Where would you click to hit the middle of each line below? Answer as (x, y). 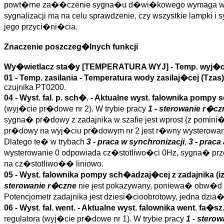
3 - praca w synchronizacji (135, 142)
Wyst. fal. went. (47, 208)
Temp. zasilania (48, 78)
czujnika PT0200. (35, 87)
